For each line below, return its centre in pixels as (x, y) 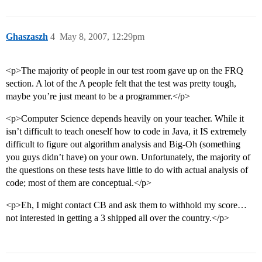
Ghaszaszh (27, 37)
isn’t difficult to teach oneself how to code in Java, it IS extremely (126, 132)
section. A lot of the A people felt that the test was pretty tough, (121, 84)
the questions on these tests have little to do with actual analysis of (127, 170)
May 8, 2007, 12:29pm (102, 37)
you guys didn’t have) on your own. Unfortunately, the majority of (128, 157)
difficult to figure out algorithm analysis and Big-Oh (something (123, 144)
